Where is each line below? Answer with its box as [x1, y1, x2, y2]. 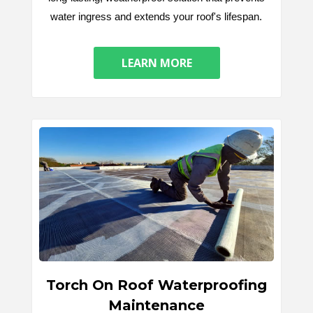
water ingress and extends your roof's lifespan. [50, 10, 262, 23]
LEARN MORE [121, 55, 192, 71]
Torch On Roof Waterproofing [45, 277, 267, 294]
